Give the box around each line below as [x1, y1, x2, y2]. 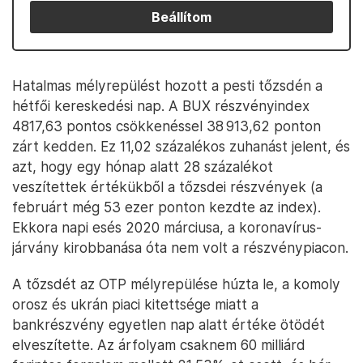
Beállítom [152, 9, 211, 25]
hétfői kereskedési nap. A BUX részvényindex [12, 97, 310, 114]
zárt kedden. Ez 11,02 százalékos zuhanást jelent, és [12, 138, 350, 155]
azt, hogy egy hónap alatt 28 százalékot [12, 158, 273, 175]
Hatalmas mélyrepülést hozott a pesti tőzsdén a [12, 77, 322, 94]
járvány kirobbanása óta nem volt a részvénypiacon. [12, 239, 348, 256]
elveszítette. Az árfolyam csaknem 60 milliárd [12, 336, 305, 353]
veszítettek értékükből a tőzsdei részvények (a [12, 178, 322, 195]
